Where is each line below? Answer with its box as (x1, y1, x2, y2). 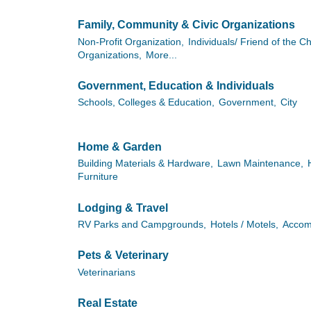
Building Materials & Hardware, (78, 158, 213, 169)
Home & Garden (78, 140, 162, 153)
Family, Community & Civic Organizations (78, 19, 295, 31)
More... (146, 49, 177, 60)
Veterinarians (78, 267, 135, 278)
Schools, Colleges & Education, (78, 97, 215, 108)
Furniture (78, 171, 118, 183)
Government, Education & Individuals (78, 80, 274, 92)
